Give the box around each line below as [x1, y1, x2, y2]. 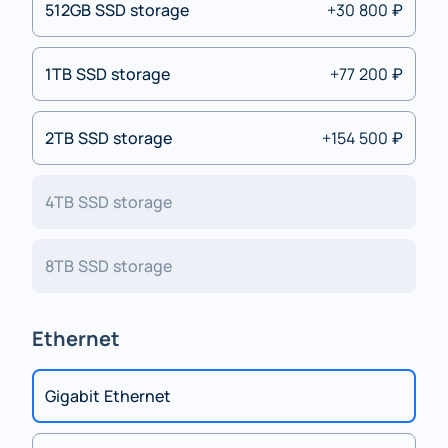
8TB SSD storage [45, 255, 172, 277]
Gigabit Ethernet [45, 385, 171, 407]
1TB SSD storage [45, 63, 170, 85]
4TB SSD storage [45, 191, 172, 213]
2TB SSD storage [45, 127, 172, 149]
